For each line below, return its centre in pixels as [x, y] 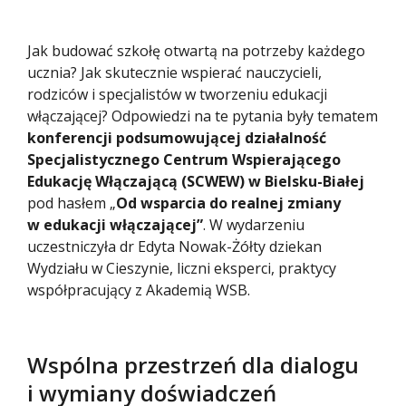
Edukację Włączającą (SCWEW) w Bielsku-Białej [196, 182]
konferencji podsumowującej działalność [177, 138]
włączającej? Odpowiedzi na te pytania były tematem [203, 116]
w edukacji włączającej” [115, 225]
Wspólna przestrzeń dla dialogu [193, 365]
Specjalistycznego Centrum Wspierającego [184, 160]
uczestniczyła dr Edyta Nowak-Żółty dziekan [174, 247]
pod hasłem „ [72, 203]
